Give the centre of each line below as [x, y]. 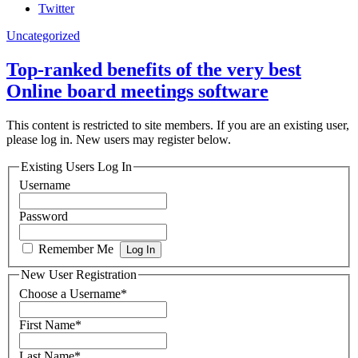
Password [44, 217]
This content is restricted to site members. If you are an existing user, [178, 125]
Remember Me [78, 249]
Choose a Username [70, 294]
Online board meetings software [137, 91]
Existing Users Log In [76, 166]
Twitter [56, 8]
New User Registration [79, 275]
